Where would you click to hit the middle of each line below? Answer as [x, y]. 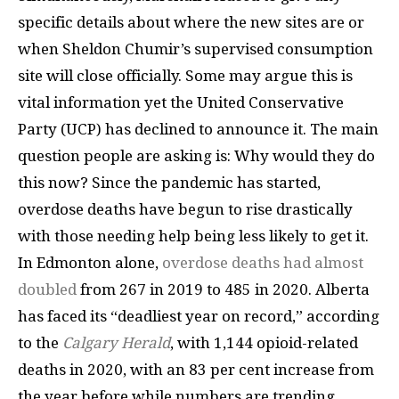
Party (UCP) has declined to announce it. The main [198, 129]
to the [40, 342]
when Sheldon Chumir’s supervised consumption [195, 49]
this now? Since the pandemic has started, [169, 182]
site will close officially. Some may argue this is [185, 75]
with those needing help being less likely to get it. [193, 236]
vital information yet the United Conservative [181, 102]
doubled [47, 289]
